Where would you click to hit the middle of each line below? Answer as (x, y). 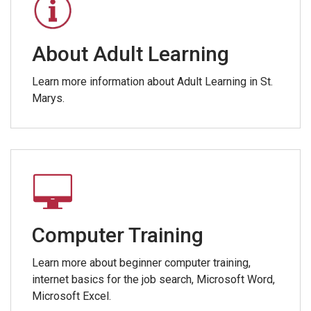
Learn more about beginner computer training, (141, 263)
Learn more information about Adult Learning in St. (152, 82)
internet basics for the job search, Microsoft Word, (153, 279)
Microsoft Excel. (72, 296)
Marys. (48, 98)
